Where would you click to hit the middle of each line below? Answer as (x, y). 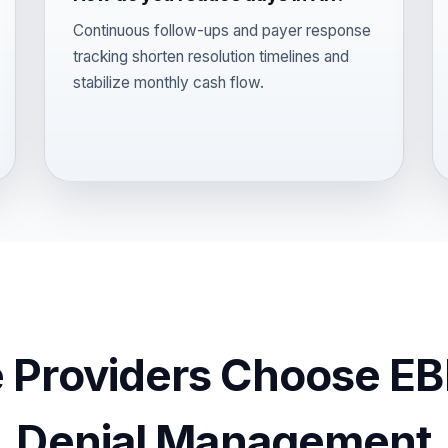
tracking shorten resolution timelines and (210, 56)
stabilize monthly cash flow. (168, 82)
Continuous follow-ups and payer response (221, 30)
